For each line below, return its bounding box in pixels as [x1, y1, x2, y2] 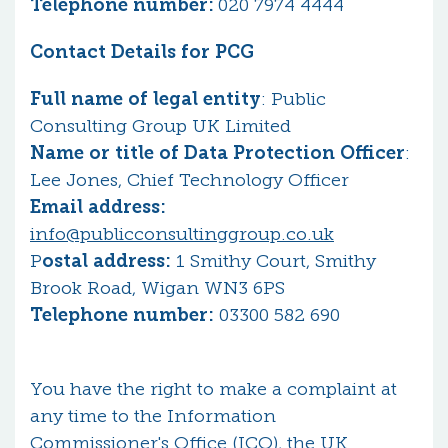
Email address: [30, 196, 166, 218]
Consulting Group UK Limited [30, 115, 291, 137]
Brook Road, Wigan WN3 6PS [30, 277, 285, 299]
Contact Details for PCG [30, 41, 254, 63]
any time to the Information [30, 405, 276, 427]
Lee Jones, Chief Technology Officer [30, 169, 349, 191]
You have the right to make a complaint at [30, 378, 397, 400]
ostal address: [42, 250, 171, 272]
